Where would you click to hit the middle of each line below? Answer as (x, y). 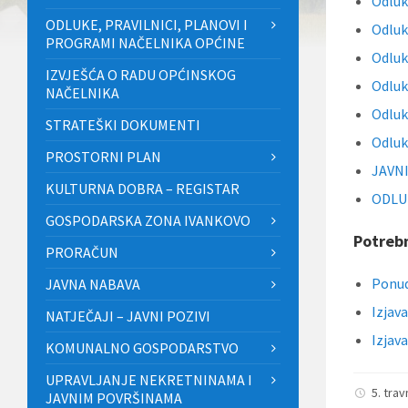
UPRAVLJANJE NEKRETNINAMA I (149, 380)
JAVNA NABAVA (93, 285)
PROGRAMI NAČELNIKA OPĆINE (145, 43)
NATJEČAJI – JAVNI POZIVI (128, 316)
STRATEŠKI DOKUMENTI (123, 125)
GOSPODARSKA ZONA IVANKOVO (148, 221)
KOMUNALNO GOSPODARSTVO (142, 348)
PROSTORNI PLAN (103, 157)
